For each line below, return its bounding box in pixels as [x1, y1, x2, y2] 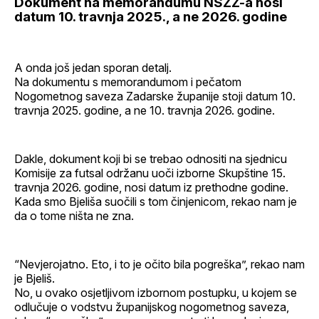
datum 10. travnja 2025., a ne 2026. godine [14, 8, 287, 25]
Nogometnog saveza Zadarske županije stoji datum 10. [14, 88, 296, 103]
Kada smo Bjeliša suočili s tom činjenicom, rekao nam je [14, 194, 297, 209]
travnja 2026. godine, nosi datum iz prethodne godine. [14, 179, 288, 194]
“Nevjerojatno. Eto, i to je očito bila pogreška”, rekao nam [14, 256, 305, 271]
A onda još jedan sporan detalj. [14, 60, 172, 75]
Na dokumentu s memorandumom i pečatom [14, 74, 241, 89]
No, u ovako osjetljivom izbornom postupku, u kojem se [14, 285, 297, 300]
